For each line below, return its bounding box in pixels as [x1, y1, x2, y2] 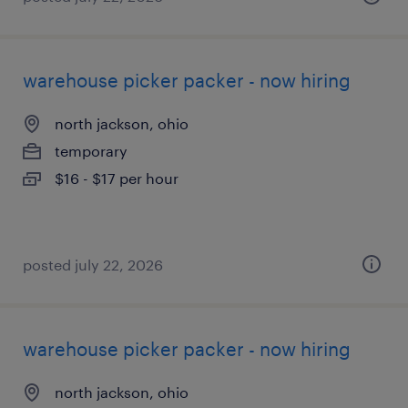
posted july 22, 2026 [23, 256, 163, 273]
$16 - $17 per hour [55, 169, 178, 187]
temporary [55, 142, 127, 159]
